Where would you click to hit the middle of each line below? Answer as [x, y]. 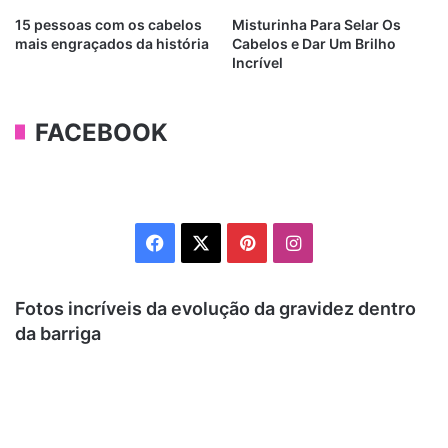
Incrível [257, 62]
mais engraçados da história [112, 43]
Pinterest [291, 241]
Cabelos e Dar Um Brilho [314, 43]
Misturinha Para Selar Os [316, 24]
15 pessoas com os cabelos [108, 24]
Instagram [342, 241]
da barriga [58, 333]
